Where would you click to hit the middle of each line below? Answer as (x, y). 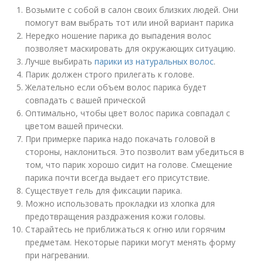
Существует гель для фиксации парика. (104, 190)
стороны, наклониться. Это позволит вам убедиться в (135, 152)
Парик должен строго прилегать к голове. (110, 74)
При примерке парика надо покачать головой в (121, 139)
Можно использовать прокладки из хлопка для (120, 203)
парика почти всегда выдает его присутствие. (118, 178)
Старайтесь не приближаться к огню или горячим (126, 229)
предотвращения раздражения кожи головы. (116, 216)
